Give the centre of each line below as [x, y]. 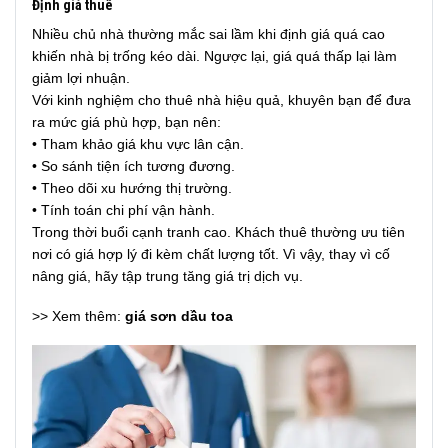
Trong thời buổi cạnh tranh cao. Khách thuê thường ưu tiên [218, 231]
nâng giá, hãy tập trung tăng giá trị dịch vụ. [167, 275]
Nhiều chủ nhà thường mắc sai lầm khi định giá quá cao [208, 33]
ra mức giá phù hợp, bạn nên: [126, 121]
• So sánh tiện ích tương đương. [133, 165]
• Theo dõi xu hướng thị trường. [132, 187]
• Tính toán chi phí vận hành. [123, 209]
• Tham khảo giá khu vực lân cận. [138, 143]
